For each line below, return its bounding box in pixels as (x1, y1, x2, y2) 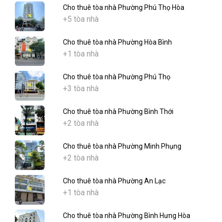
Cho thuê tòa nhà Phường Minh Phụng (63, 142, 181, 151)
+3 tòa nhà (63, 84, 99, 94)
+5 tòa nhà (63, 14, 99, 24)
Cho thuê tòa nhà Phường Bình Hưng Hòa (63, 212, 190, 220)
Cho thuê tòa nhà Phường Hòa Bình (63, 38, 172, 47)
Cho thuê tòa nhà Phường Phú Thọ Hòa (63, 3, 184, 12)
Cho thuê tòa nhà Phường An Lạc (63, 177, 166, 185)
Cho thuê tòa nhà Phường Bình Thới (63, 108, 173, 116)
